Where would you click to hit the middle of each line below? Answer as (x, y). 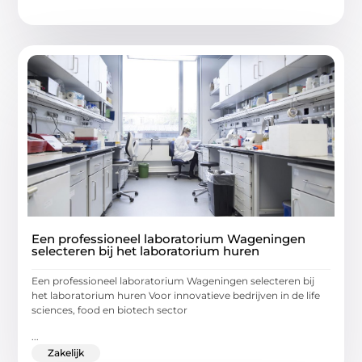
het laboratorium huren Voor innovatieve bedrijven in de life (176, 296)
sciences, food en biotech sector (110, 310)
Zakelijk (66, 352)
